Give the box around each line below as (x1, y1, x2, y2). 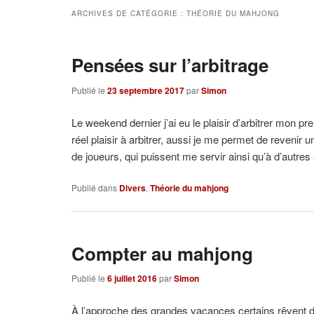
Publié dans (71, 181, 118, 193)
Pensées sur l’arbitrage (71, 52, 269, 78)
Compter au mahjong (71, 240, 254, 266)
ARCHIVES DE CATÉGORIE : (71, 8, 187, 19)
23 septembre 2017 (107, 84, 185, 97)
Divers (119, 181, 146, 194)
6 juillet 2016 (107, 272, 158, 285)
